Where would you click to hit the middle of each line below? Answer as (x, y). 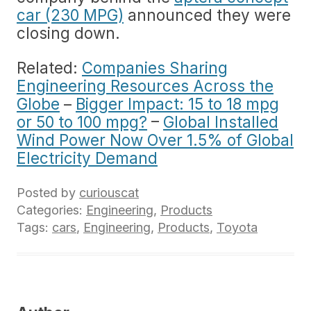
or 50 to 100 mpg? (82, 122)
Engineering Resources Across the (145, 86)
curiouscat (109, 193)
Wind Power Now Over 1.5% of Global (155, 140)
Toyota (237, 227)
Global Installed (221, 122)
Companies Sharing (155, 68)
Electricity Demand (87, 158)
